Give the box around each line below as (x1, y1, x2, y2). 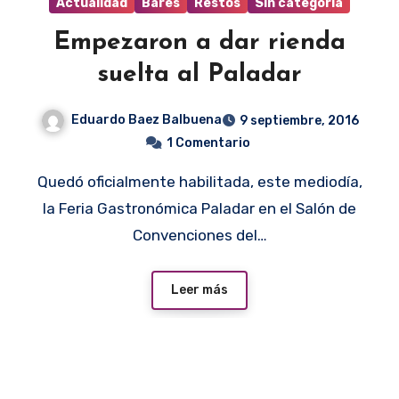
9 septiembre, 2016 (239, 112, 359, 128)
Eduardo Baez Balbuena (70, 111, 222, 127)
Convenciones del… (132, 225, 267, 244)
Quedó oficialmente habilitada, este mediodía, (37, 172, 48, 191)
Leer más (171, 282, 228, 298)
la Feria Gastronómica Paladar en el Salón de (43, 199, 356, 217)
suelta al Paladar (97, 61, 302, 87)
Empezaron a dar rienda (53, 29, 346, 55)
